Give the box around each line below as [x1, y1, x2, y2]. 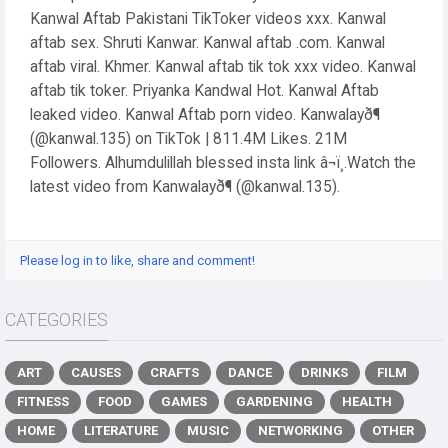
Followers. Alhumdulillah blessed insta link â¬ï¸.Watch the [30, 154, 416, 172]
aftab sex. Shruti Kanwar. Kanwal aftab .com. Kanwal [30, 34, 385, 52]
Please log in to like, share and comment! [20, 253, 255, 268]
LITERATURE [84, 423, 158, 438]
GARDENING [236, 394, 313, 409]
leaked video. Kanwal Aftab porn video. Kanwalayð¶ [30, 106, 380, 124]
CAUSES [71, 365, 121, 380]
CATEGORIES [5, 309, 108, 330]
